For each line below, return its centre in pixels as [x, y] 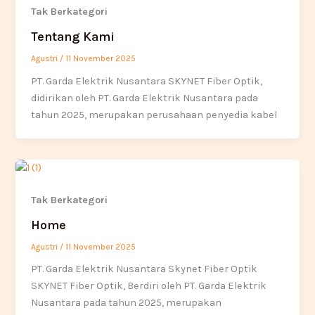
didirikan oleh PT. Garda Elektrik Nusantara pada [145, 98]
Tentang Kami [73, 36]
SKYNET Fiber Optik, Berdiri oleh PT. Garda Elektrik [149, 286]
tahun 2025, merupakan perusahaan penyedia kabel [154, 115]
